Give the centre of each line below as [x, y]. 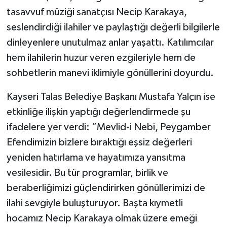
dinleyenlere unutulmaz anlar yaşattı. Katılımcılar [110, 43]
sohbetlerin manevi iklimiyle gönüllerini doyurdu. [110, 73]
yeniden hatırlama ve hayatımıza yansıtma [96, 158]
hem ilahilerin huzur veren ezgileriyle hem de [101, 58]
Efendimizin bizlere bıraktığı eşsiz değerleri [99, 143]
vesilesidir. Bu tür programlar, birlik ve [87, 173]
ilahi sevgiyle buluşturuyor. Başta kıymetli [94, 203]
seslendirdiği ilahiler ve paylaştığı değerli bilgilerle [113, 28]
